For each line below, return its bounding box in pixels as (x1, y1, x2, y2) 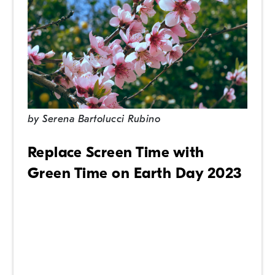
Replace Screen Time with (27, 143, 204, 161)
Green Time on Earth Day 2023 (27, 164, 242, 182)
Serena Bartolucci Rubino (42, 113, 161, 125)
